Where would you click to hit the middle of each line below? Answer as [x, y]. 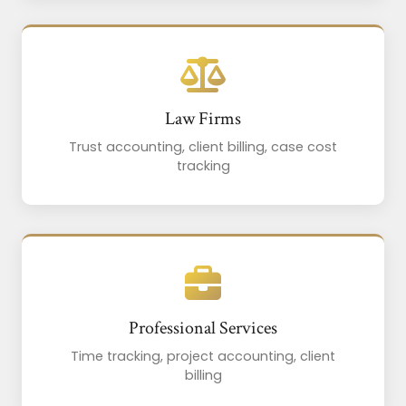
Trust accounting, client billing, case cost [203, 147]
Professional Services [203, 329]
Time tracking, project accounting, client [203, 357]
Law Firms [203, 119]
